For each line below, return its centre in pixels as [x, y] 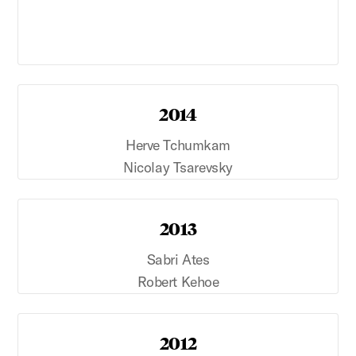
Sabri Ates [178, 259]
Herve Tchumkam [178, 145]
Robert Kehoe [178, 282]
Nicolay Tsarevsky [178, 167]
